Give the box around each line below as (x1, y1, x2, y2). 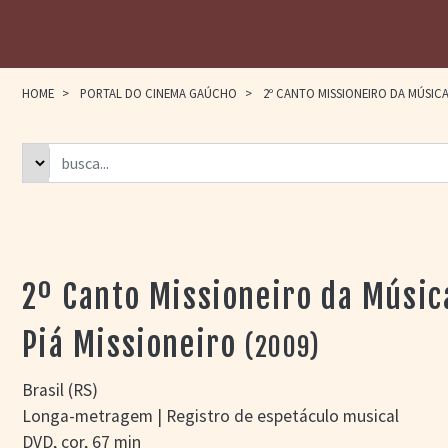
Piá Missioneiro (22, 325, 237, 365)
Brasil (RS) (22, 379, 99, 401)
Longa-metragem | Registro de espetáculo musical (22, 405, 400, 427)
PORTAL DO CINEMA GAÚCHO (80, 85, 238, 101)
